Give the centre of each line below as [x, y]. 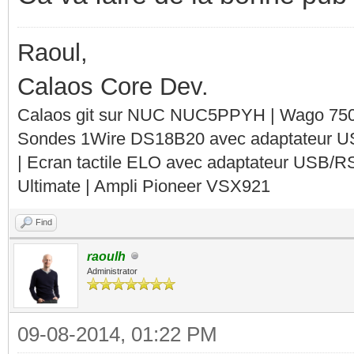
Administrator [112, 271]
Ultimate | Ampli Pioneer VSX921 [144, 186]
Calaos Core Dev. [113, 86]
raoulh [106, 256]
